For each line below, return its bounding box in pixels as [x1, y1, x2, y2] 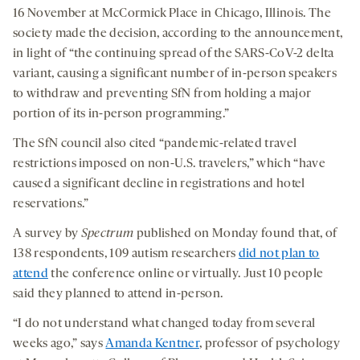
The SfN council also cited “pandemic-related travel [13, 137, 297, 151]
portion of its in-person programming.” [13, 108, 230, 121]
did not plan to [238, 247, 320, 261]
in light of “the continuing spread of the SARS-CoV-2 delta [13, 47, 334, 61]
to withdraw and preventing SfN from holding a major [13, 88, 312, 101]
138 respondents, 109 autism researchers [13, 247, 239, 261]
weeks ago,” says [13, 337, 106, 351]
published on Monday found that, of [133, 227, 337, 241]
